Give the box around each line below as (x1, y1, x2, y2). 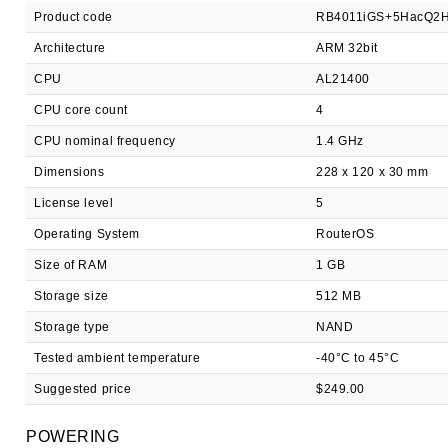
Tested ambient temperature (34, 351, 201, 365)
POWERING (26, 428, 120, 445)
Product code (34, 10, 113, 24)
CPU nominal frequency (34, 134, 176, 148)
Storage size (34, 289, 109, 303)
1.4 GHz (316, 134, 364, 148)
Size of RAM (34, 258, 108, 272)
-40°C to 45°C (316, 351, 400, 365)
